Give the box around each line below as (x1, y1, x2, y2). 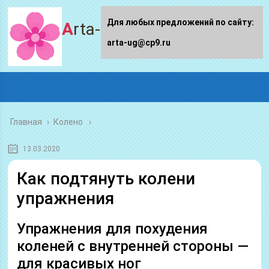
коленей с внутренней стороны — (17, 238, 249, 255)
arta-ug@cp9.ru (107, 38, 171, 47)
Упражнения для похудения (17, 220, 208, 237)
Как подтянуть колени (17, 169, 196, 189)
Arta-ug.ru (73, 19, 138, 39)
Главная (10, 117, 43, 127)
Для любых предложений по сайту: (107, 17, 254, 27)
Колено (53, 117, 83, 127)
